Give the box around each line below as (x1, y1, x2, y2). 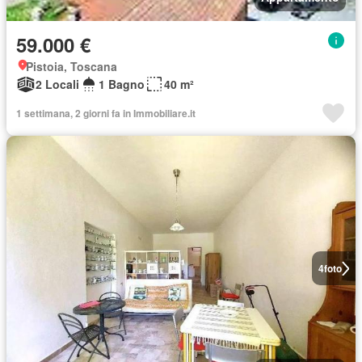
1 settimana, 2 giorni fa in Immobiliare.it (16, 106, 196, 120)
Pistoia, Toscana (26, 58, 117, 74)
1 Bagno (99, 76, 145, 92)
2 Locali (36, 76, 79, 92)
